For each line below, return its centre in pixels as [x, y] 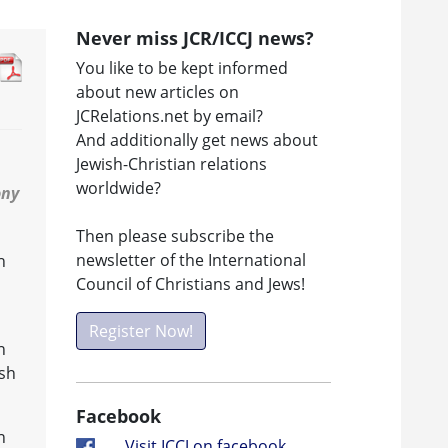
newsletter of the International [191, 259]
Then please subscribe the [175, 235]
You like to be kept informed [182, 67]
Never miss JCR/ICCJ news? [195, 37]
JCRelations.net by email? [169, 115]
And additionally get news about [197, 139]
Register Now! [141, 330]
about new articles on [157, 91]
